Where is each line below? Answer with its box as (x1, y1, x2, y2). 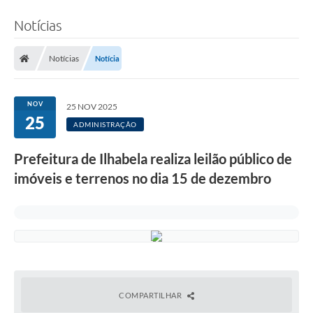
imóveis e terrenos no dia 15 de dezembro (14, 169, 271, 187)
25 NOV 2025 (66, 101, 117, 112)
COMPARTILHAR (119, 290, 184, 300)
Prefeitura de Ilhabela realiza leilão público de (14, 150, 292, 167)
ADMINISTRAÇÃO (73, 119, 137, 129)
